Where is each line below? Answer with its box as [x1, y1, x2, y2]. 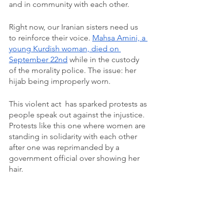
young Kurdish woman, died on [9, 44, 121, 53]
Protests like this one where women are [9, 121, 147, 130]
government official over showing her [9, 153, 142, 163]
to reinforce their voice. [9, 33, 92, 42]
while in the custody [68, 55, 141, 64]
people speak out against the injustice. [9, 110, 147, 119]
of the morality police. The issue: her [9, 66, 138, 75]
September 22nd [9, 55, 68, 64]
